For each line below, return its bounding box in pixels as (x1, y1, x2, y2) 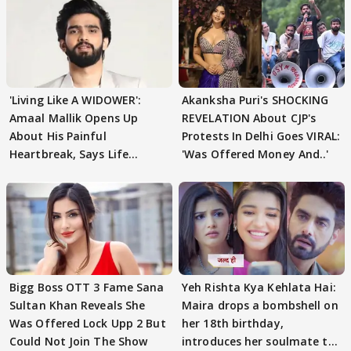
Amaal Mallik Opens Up (9, 110, 139, 125)
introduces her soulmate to (182, 334, 335, 349)
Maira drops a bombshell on (182, 298, 338, 313)
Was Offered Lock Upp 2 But (9, 316, 166, 331)
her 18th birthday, (182, 316, 284, 331)
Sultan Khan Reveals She (9, 298, 146, 313)
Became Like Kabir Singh (9, 164, 145, 179)
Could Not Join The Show (9, 334, 148, 349)
